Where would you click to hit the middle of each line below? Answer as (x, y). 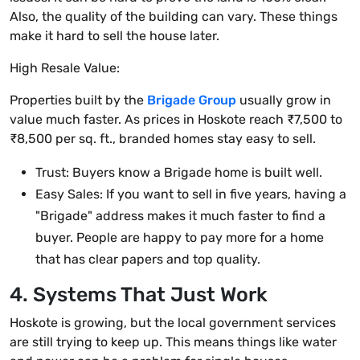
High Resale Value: (65, 68)
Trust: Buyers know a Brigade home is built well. (179, 173)
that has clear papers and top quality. (148, 260)
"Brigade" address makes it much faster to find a (180, 216)
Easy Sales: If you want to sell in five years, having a (191, 194)
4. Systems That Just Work (139, 295)
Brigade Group (192, 100)
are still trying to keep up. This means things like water (173, 342)
